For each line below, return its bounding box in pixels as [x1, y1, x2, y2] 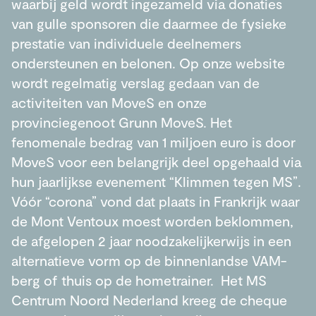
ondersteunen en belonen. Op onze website [11, 54, 285, 71]
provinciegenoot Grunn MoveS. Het [11, 113, 232, 130]
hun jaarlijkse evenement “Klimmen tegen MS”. [11, 172, 301, 190]
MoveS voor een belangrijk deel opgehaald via [11, 152, 301, 170]
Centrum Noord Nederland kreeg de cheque [11, 291, 287, 308]
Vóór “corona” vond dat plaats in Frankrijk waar [11, 192, 300, 209]
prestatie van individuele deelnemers [11, 34, 241, 51]
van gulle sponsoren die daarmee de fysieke [11, 14, 286, 32]
